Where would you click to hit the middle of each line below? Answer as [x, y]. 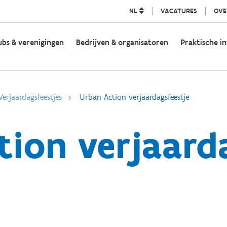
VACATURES [179, 11]
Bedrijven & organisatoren [122, 42]
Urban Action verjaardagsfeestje [134, 97]
